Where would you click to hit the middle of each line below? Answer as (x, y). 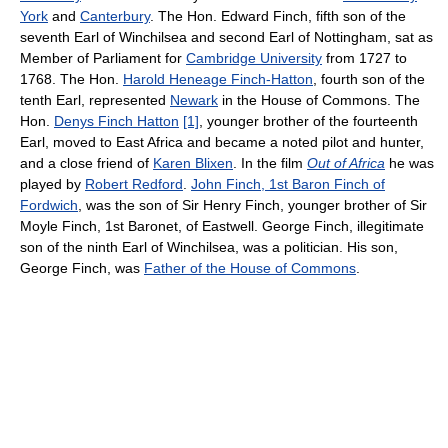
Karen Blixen (193, 163)
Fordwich (49, 205)
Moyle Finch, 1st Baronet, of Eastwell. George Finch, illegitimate (222, 226)
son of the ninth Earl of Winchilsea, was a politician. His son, (209, 247)
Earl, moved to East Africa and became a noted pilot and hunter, (222, 142)
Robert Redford (134, 184)
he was (409, 163)
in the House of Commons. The (319, 100)
